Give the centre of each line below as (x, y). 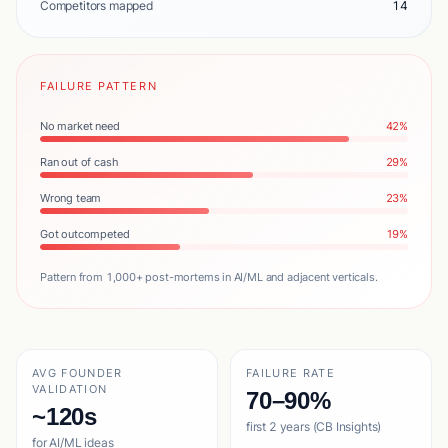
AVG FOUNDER (77, 373)
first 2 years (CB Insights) (314, 426)
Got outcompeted (85, 234)
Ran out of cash (79, 162)
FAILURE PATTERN (99, 86)
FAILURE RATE (290, 373)
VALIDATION (70, 389)
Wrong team (71, 198)
